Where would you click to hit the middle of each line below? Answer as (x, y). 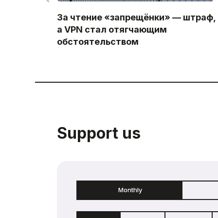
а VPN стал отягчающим (112, 30)
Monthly (130, 190)
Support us (99, 133)
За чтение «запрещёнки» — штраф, (136, 18)
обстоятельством (98, 42)
